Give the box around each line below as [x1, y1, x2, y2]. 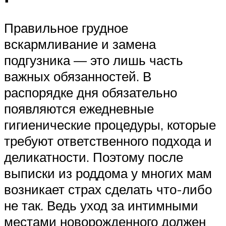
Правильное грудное [4, 19, 128, 36]
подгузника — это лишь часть [4, 51, 183, 68]
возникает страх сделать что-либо [4, 181, 212, 197]
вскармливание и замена [4, 35, 156, 52]
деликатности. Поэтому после [4, 148, 183, 165]
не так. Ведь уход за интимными [4, 197, 198, 213]
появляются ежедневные [4, 100, 154, 117]
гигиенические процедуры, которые [4, 116, 216, 133]
